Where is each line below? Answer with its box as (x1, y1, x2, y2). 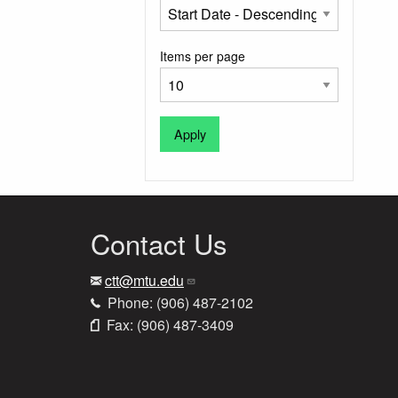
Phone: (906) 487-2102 (104, 292, 253, 314)
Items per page (160, 47, 246, 65)
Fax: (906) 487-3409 (103, 314, 234, 336)
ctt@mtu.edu (105, 270, 184, 291)
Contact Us (91, 223, 227, 264)
